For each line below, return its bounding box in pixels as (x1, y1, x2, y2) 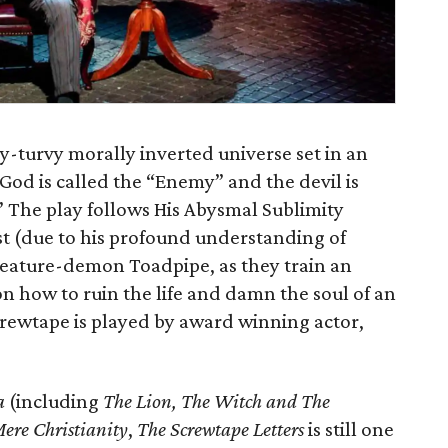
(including (5, 389, 103, 413)
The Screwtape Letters (137, 417, 304, 441)
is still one (304, 417, 394, 441)
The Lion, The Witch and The (103, 389, 330, 413)
